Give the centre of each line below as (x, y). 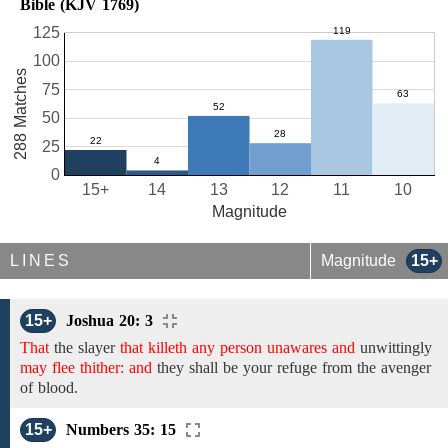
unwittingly (393, 347)
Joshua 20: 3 (109, 320)
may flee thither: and (86, 367)
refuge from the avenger (354, 367)
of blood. (49, 387)
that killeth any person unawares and (237, 347)
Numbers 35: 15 (121, 429)
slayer (96, 347)
